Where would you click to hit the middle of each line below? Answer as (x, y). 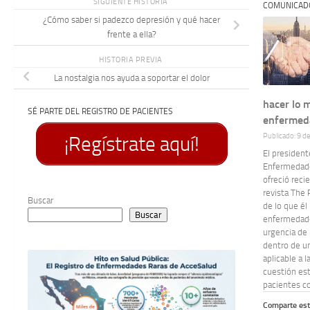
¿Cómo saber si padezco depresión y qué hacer (131, 20)
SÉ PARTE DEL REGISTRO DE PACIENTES (100, 111)
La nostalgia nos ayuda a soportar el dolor (131, 78)
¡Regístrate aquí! (131, 144)
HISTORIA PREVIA (131, 60)
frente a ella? (131, 35)
